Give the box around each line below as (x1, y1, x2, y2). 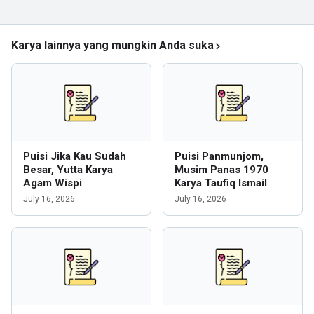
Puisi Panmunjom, (175, 150, 264, 163)
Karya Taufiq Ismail (175, 177, 267, 189)
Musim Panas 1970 (175, 163, 268, 176)
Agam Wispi (23, 177, 82, 189)
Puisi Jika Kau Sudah (23, 150, 126, 163)
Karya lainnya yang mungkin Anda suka (11, 39, 214, 52)
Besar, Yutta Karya (23, 163, 113, 176)
